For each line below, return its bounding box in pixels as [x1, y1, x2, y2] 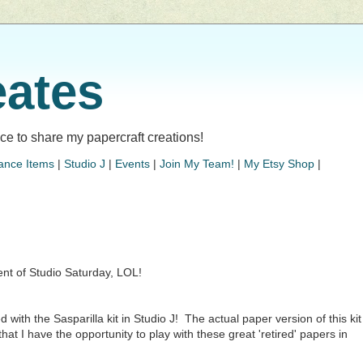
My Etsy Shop [244, 157, 314, 170]
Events [115, 157, 150, 170]
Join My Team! [160, 157, 234, 170]
